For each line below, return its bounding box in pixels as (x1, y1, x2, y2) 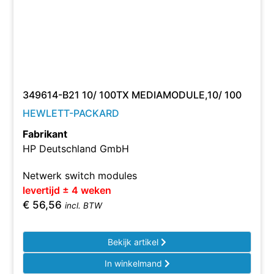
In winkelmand (104, 258, 165, 268)
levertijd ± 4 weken (23, 184, 112, 196)
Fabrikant (23, 128, 68, 140)
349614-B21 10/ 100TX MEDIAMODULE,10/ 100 (23, 89, 242, 101)
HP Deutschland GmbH (23, 143, 130, 155)
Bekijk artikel (108, 237, 161, 247)
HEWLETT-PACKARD (23, 107, 120, 119)
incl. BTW (65, 201, 103, 210)
